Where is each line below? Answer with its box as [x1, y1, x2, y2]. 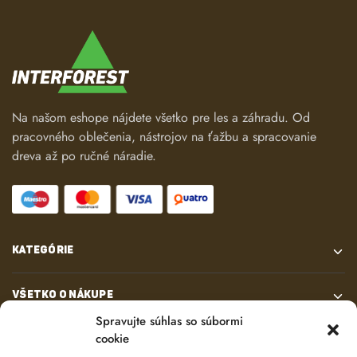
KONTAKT [12, 333, 65, 346]
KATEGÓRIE [12, 244, 74, 257]
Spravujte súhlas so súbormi [96, 312, 243, 330]
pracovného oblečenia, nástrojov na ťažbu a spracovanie [12, 127, 316, 146]
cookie [96, 330, 129, 347]
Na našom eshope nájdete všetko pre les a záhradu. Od [12, 108, 310, 127]
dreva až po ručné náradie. [12, 146, 156, 165]
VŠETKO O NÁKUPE [12, 288, 113, 301]
